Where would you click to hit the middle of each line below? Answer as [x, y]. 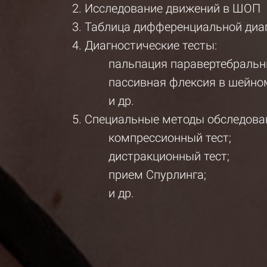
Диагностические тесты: [151, 45]
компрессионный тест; [170, 137]
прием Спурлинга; [157, 174]
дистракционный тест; [169, 156]
